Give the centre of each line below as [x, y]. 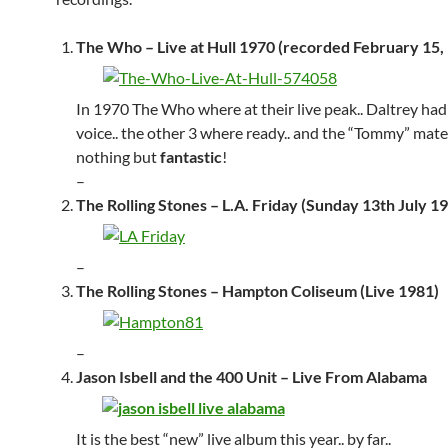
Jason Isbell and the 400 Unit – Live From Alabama [251, 376]
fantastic [189, 156]
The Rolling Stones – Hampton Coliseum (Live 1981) [257, 290]
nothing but [116, 156]
